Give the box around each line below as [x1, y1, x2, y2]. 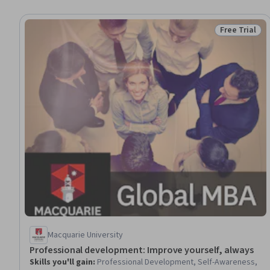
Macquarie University [48, 228, 123, 241]
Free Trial [220, 24, 256, 36]
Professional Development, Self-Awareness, [97, 256, 257, 268]
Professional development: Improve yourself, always [30, 243, 254, 257]
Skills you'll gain [30, 256, 93, 268]
